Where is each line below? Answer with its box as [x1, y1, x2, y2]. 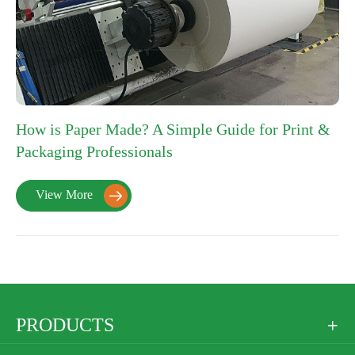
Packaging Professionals [16, 143, 173, 160]
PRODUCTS [16, 315, 114, 335]
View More [36, 187, 96, 201]
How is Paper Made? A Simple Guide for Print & [16, 120, 330, 138]
